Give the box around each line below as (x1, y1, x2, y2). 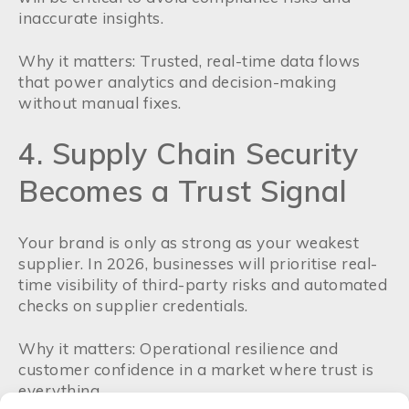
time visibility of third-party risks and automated (18, 275, 387, 294)
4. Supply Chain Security (18, 135, 358, 172)
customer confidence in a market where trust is (18, 360, 373, 379)
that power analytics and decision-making (18, 72, 336, 91)
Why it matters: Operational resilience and (18, 339, 338, 358)
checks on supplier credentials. (18, 296, 248, 315)
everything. (18, 381, 103, 400)
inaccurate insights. (18, 8, 163, 27)
